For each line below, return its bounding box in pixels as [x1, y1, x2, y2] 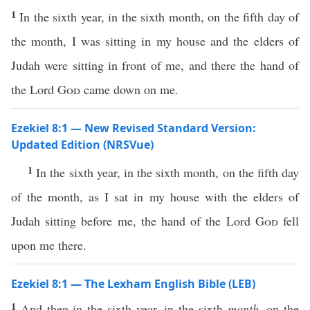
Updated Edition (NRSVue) [11, 137, 154, 152]
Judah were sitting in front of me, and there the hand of [11, 57, 299, 73]
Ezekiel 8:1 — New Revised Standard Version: [11, 120, 256, 136]
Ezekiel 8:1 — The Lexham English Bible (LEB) [11, 276, 255, 291]
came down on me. [80, 81, 179, 98]
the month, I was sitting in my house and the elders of [11, 33, 299, 49]
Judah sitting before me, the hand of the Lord [11, 212, 255, 229]
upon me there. [11, 237, 86, 253]
